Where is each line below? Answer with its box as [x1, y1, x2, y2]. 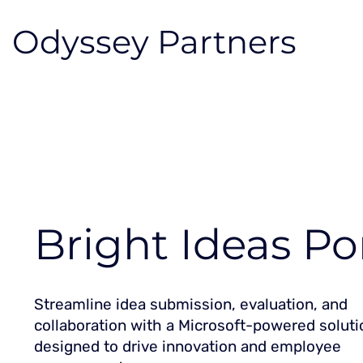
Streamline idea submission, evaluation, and [34, 294, 348, 314]
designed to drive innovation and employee [34, 336, 341, 356]
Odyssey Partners [11, 22, 297, 62]
